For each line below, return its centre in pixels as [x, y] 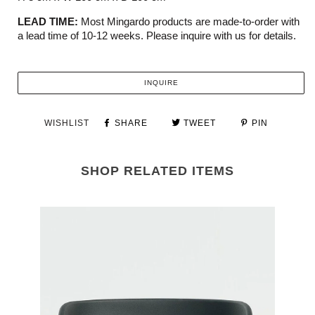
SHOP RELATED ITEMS [157, 171]
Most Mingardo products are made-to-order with [190, 21]
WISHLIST [66, 123]
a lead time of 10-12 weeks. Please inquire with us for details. [157, 36]
